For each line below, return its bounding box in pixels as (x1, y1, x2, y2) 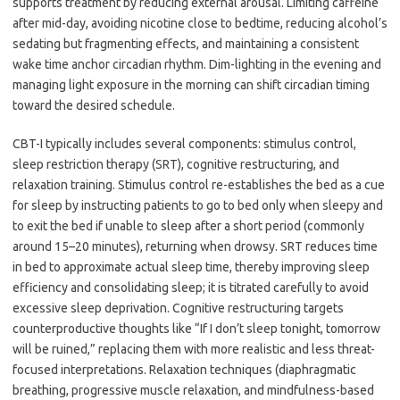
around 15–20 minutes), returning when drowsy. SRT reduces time (12, 239, 378, 254)
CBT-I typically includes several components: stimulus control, (12, 137, 356, 151)
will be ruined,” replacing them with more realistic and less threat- (12, 342, 375, 356)
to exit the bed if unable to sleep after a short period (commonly (12, 219, 364, 233)
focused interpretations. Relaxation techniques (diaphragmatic (12, 362, 356, 377)
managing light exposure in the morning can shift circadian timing (12, 78, 370, 92)
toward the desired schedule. (12, 98, 175, 112)
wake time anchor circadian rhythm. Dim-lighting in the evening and (12, 57, 381, 71)
